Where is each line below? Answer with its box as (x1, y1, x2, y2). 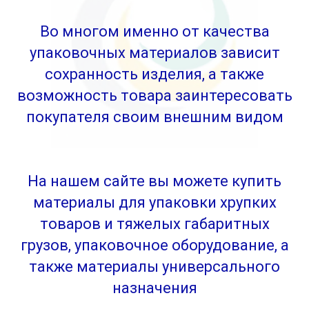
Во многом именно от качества (39, 23, 270, 40)
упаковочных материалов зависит (29, 44, 280, 61)
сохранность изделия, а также (45, 66, 264, 83)
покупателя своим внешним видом (26, 108, 283, 126)
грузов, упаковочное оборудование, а (20, 237, 289, 254)
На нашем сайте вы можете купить (28, 172, 281, 190)
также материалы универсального (29, 258, 280, 275)
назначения (112, 279, 197, 297)
